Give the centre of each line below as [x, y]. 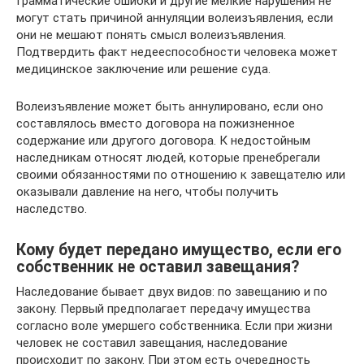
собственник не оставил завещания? [158, 267]
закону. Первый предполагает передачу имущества [163, 309]
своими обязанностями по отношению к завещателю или [181, 175]
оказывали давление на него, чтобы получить [147, 192]
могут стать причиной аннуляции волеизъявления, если [175, 18]
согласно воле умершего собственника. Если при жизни [174, 326]
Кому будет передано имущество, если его [179, 250]
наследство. [52, 209]
